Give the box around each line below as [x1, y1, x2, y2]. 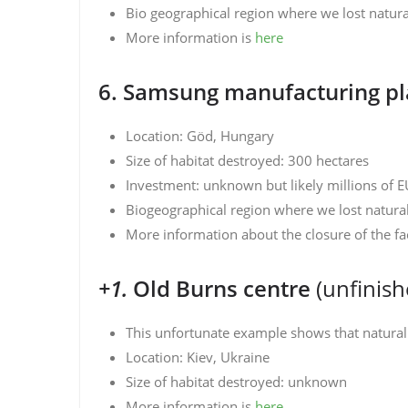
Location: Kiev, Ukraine [126, 348, 270, 366]
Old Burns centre [133, 273, 316, 303]
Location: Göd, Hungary [126, 127, 274, 145]
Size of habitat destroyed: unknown [126, 372, 347, 391]
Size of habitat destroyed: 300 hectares [126, 151, 369, 169]
